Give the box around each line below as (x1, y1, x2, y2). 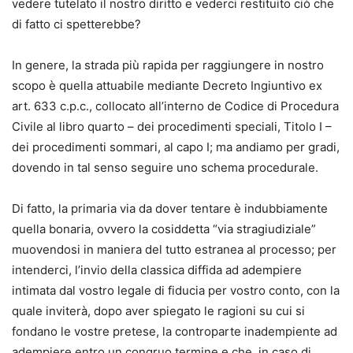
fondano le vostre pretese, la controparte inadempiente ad (12, 324, 337, 339)
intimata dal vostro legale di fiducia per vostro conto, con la (12, 283, 340, 298)
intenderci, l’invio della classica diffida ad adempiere (12, 262, 302, 277)
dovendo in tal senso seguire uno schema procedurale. (12, 160, 318, 175)
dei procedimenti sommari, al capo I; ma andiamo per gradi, (12, 139, 340, 154)
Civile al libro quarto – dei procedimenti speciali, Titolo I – (12, 119, 332, 134)
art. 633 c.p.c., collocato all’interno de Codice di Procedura (12, 98, 339, 113)
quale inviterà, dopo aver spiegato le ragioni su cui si (12, 303, 305, 318)
